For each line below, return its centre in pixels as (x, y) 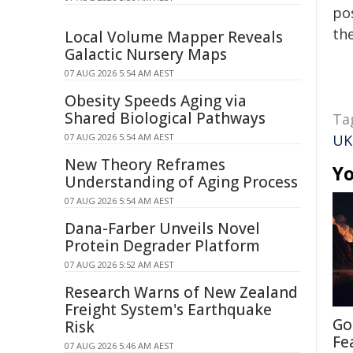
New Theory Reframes (145, 165)
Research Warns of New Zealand (181, 292)
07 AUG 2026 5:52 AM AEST (119, 264)
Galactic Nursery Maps (146, 54)
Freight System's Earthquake (168, 310)
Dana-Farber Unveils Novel (162, 229)
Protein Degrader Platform (162, 246)
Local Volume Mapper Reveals (174, 37)
